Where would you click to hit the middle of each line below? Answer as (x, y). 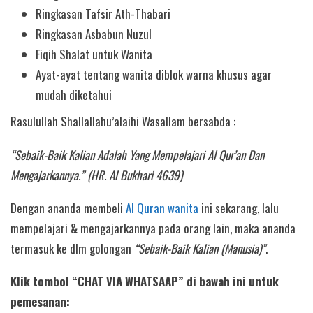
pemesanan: (40, 302)
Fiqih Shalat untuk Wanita (94, 54)
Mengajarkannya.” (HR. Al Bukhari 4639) (96, 175)
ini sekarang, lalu (239, 208)
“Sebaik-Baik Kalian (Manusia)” (200, 248)
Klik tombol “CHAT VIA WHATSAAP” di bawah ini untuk (145, 282)
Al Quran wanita (162, 208)
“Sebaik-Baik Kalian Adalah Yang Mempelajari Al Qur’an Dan (137, 154)
